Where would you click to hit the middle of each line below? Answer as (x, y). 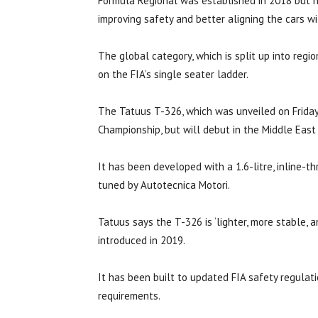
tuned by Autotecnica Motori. (164, 185)
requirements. (129, 296)
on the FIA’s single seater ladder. (173, 75)
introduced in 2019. (142, 241)
